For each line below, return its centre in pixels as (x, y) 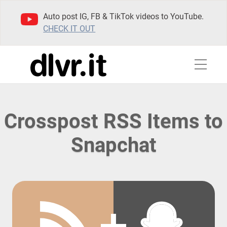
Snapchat (113, 145)
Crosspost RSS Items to (113, 121)
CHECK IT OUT (69, 29)
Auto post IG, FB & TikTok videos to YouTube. (124, 16)
